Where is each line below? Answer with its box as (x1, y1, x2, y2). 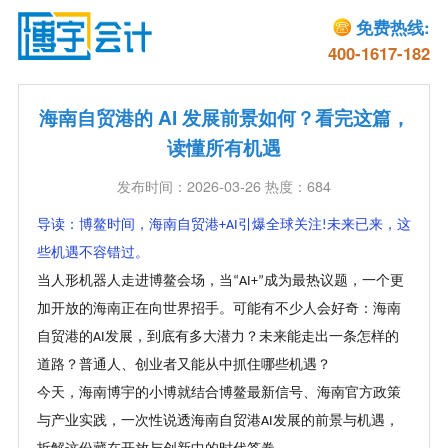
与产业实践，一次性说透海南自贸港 (36, 413, 261, 429)
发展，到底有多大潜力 (104, 329, 245, 345)
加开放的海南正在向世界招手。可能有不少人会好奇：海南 (36, 301, 401, 317)
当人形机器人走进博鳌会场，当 (36, 273, 233, 289)
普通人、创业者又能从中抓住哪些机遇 (78, 357, 317, 373)
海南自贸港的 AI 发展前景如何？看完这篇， (38, 104, 410, 132)
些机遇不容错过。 (36, 245, 149, 261)
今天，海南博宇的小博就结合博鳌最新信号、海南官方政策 (36, 385, 401, 401)
